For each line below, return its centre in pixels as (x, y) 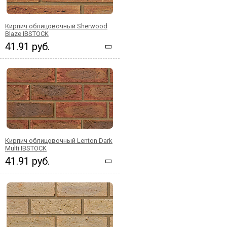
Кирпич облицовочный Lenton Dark (59, 140)
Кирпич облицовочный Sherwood (56, 26)
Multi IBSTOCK (26, 148)
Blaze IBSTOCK (27, 33)
